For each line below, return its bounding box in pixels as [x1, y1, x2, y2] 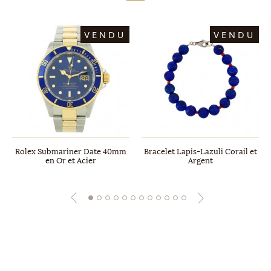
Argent [188, 156, 213, 165]
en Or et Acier [45, 156, 96, 165]
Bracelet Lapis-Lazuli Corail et [143, 147, 257, 156]
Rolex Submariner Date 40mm [15, 147, 126, 156]
